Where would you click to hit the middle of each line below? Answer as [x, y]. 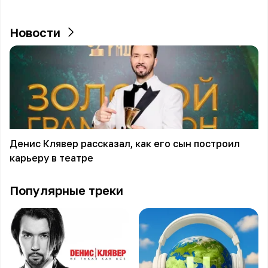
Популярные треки [66, 190]
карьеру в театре [51, 158]
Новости [35, 32]
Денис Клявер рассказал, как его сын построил [125, 144]
